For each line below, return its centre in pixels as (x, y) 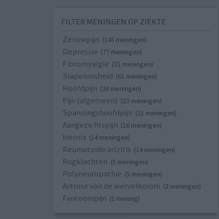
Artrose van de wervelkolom (111, 186)
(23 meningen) (141, 101)
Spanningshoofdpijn (97, 113)
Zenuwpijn (81, 39)
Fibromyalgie (86, 64)
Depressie (80, 52)
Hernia (74, 137)
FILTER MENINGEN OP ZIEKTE (113, 22)
